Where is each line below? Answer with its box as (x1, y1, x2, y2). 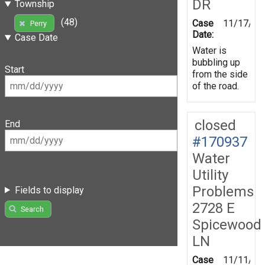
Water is (192, 44, 227, 56)
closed (195, 117, 236, 134)
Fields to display (14, 184, 84, 196)
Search (20, 204, 44, 214)
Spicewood (192, 216, 261, 233)
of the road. (192, 80, 239, 92)
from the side (192, 68, 248, 80)
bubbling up (192, 56, 240, 68)
